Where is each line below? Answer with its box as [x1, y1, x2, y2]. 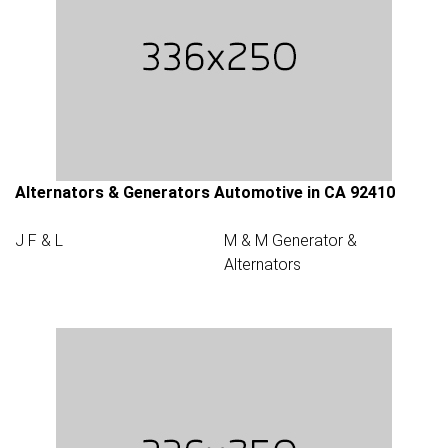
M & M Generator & [224, 231, 357, 250]
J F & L [15, 231, 63, 250]
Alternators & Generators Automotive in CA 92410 [15, 183, 395, 202]
